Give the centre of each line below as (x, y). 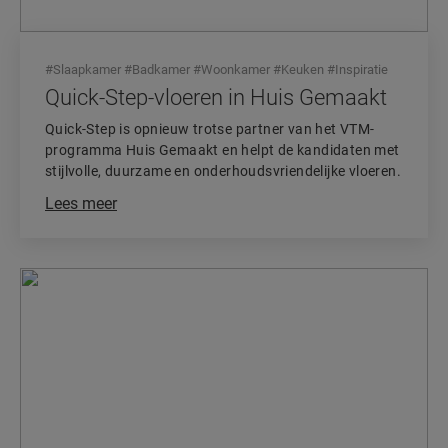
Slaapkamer (87, 69)
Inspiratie (361, 69)
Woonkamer (235, 69)
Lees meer (81, 203)
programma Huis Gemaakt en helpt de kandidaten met (222, 150)
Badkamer (161, 69)
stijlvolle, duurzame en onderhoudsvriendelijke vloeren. (223, 171)
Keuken (302, 69)
